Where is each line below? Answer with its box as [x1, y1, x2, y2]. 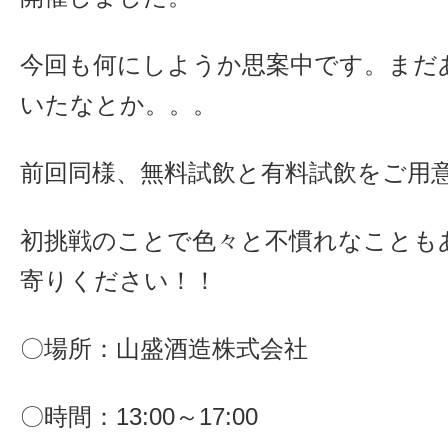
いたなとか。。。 [20, 91, 217, 118]
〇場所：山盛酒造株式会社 [20, 335, 308, 362]
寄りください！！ [20, 267, 217, 294]
